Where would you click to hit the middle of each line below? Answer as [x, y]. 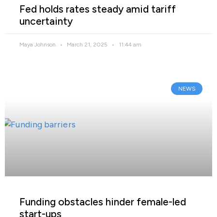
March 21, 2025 [87, 44]
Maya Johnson [38, 44]
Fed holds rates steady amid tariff [98, 9]
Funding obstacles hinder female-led [103, 201]
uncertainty [46, 21]
